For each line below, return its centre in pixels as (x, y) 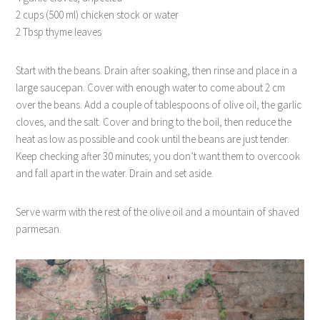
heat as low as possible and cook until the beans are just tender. (153, 139)
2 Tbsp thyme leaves (59, 31)
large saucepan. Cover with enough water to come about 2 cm (151, 87)
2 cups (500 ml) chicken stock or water (97, 14)
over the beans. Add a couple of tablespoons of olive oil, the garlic (159, 104)
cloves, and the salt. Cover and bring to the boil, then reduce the (154, 121)
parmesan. (39, 229)
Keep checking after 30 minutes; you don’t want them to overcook (158, 156)
